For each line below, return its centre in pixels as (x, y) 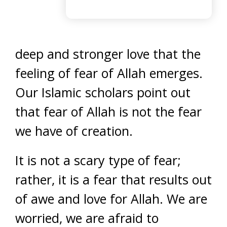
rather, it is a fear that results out (113, 180)
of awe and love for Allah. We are (111, 199)
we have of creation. (74, 131)
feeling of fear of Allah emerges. (109, 73)
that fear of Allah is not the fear (108, 112)
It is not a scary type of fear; (98, 160)
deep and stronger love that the (108, 54)
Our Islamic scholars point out (103, 92)
